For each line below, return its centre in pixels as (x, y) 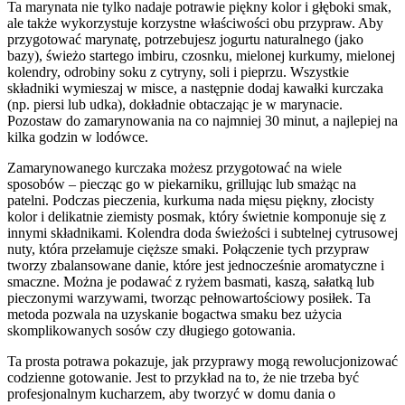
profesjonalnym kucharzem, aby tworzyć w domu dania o (171, 393)
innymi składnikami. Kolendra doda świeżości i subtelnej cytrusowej (202, 232)
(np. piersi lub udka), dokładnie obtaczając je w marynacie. (175, 104)
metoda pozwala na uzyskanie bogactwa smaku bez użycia (174, 314)
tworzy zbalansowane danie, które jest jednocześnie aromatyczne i (196, 265)
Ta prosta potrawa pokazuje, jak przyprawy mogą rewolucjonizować (202, 361)
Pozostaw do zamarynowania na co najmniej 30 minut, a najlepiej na (202, 120)
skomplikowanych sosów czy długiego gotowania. (151, 330)
